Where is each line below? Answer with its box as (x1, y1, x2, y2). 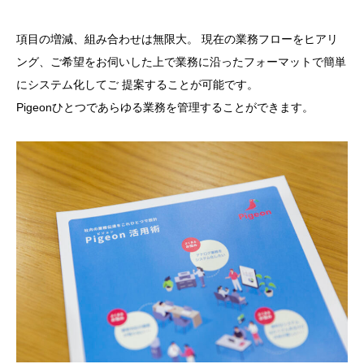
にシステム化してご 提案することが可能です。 (16, 78, 258, 92)
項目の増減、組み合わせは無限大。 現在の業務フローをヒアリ (16, 32, 338, 46)
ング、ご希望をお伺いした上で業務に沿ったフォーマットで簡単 (16, 55, 346, 69)
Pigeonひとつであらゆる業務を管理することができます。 (16, 101, 314, 115)
